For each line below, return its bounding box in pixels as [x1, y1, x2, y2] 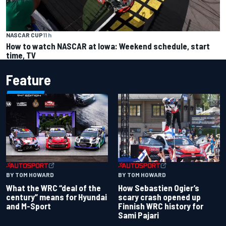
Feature [6, 71, 51, 89]
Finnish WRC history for [118, 200, 203, 211]
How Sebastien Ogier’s [118, 182, 199, 193]
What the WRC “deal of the [6, 182, 101, 193]
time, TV [6, 50, 36, 61]
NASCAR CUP [6, 31, 43, 39]
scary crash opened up [118, 191, 201, 202]
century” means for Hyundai [6, 191, 107, 202]
